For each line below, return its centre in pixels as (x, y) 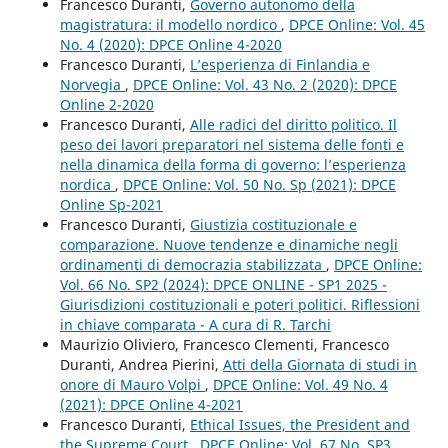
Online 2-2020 (106, 105)
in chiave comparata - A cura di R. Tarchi (195, 325)
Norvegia (92, 85)
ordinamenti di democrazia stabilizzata (192, 265)
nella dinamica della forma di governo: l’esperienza (232, 165)
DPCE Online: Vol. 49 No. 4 (300, 385)
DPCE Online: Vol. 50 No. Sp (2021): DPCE (259, 185)
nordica (87, 185)
